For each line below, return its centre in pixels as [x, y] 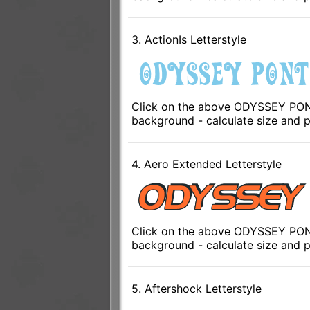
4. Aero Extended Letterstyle [206, 164]
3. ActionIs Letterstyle [189, 40]
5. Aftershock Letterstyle [196, 289]
